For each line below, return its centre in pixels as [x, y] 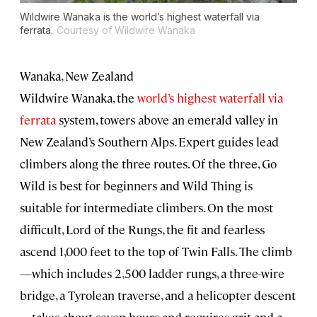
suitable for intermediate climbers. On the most [146, 208]
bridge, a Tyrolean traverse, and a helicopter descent [158, 295]
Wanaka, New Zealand [77, 76]
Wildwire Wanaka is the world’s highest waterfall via [140, 17]
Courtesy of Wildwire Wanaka [126, 30]
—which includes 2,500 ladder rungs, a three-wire [152, 273]
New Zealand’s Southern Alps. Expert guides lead [149, 142]
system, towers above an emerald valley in [167, 120]
